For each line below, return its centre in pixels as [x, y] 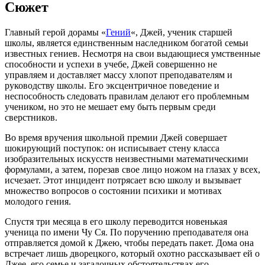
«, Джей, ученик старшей [182, 32]
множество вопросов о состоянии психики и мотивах [113, 190]
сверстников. [31, 117]
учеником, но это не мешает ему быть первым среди [110, 106]
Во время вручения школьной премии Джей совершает [116, 137]
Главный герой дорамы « [55, 32]
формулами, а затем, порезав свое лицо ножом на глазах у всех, [132, 169]
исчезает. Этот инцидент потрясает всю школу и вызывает [123, 180]
